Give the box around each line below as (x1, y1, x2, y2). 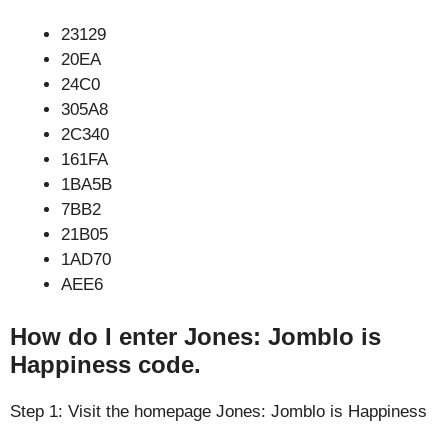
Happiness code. (10, 350, 201, 378)
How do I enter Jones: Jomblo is (10, 322, 381, 350)
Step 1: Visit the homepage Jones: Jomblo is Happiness (10, 401, 427, 421)
